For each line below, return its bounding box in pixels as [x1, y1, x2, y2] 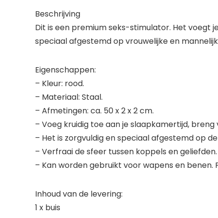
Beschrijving [35, 8, 80, 19]
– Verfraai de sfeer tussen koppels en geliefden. [35, 145, 217, 157]
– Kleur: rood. [35, 77, 84, 89]
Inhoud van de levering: [35, 188, 123, 200]
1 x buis [35, 201, 60, 213]
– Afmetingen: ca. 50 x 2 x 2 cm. [35, 105, 154, 116]
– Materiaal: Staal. [35, 91, 103, 103]
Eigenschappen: [35, 64, 96, 75]
